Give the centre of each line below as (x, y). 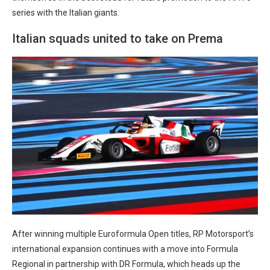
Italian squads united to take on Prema (118, 38)
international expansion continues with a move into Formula (125, 249)
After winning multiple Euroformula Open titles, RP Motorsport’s (133, 234)
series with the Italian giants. (66, 12)
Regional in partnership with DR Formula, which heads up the (126, 264)
